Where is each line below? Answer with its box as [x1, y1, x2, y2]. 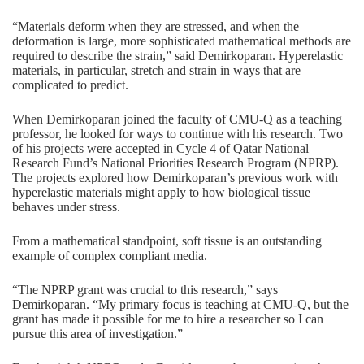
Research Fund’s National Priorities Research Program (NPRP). [12, 155, 339, 170]
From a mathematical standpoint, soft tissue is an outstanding [12, 233, 322, 248]
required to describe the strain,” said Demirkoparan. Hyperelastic [12, 48, 343, 63]
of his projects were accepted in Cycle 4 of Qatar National [12, 141, 309, 155]
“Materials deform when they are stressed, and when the [12, 19, 299, 33]
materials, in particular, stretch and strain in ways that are [12, 63, 301, 77]
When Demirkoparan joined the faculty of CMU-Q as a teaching [12, 111, 342, 126]
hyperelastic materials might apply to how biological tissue [12, 184, 310, 199]
